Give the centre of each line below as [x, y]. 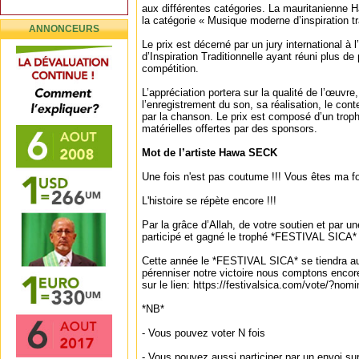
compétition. [170, 69]
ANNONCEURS [64, 29]
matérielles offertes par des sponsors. [230, 129]
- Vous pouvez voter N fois [204, 333]
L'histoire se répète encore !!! [209, 201]
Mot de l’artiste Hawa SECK [210, 153]
